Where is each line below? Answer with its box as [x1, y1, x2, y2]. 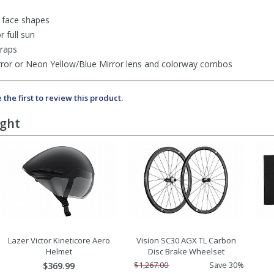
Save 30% [209, 260, 244, 271]
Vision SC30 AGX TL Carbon [136, 235, 236, 246]
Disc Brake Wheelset [147, 246, 224, 257]
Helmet [45, 246, 72, 257]
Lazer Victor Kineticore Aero [7, 235, 110, 246]
